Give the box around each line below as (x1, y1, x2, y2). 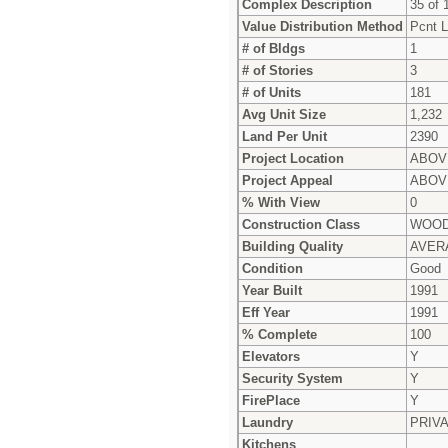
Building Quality (242, 238, 343, 254)
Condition (242, 260, 303, 276)
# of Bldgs (242, 40, 305, 56)
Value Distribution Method (242, 18, 403, 34)
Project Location (242, 150, 344, 166)
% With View (242, 194, 320, 210)
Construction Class (242, 216, 360, 232)
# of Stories (242, 62, 313, 78)
